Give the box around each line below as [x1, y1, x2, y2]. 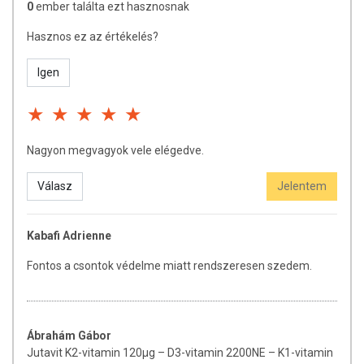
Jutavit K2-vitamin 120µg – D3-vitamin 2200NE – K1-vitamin [27, 345, 333, 359]
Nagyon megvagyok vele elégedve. [27, 143, 204, 157]
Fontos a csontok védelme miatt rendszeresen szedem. [27, 258, 312, 272]
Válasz [37, 179, 72, 193]
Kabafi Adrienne [27, 228, 111, 242]
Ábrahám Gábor [27, 328, 111, 342]
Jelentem [277, 179, 327, 193]
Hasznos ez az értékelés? [27, 29, 158, 43]
